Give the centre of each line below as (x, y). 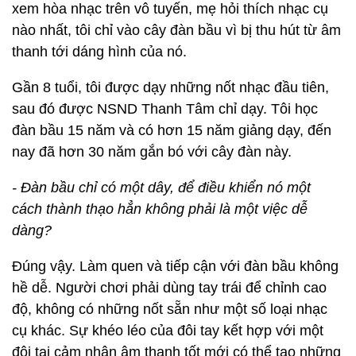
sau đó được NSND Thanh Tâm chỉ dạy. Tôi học (165, 109)
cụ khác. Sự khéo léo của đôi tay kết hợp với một (168, 331)
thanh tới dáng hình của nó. (99, 52)
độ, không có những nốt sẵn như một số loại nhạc (170, 310)
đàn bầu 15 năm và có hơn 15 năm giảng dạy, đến (172, 131)
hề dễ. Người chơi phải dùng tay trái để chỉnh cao (169, 288)
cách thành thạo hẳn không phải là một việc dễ (160, 209)
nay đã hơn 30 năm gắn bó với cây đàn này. (152, 152)
